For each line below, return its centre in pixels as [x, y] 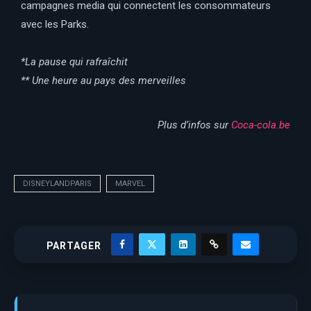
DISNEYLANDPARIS [57, 183]
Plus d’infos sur [194, 125]
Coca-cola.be [261, 125]
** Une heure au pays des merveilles [103, 80]
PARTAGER [74, 245]
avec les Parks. [55, 24]
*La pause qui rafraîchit [76, 61]
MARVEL [130, 183]
